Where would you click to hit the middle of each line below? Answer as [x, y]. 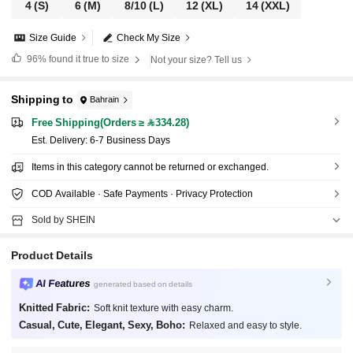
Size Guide [53, 37]
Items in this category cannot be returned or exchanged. [150, 167]
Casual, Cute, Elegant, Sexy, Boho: [102, 325]
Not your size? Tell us [197, 60]
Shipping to [43, 100]
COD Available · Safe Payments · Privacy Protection [142, 194]
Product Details [52, 255]
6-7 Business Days [130, 141]
